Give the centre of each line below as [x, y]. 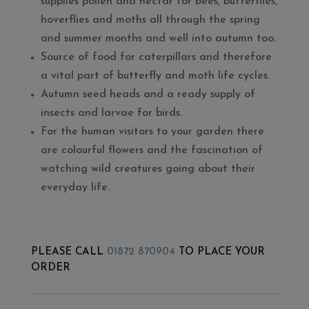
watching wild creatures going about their [148, 169]
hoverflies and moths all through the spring [150, 20]
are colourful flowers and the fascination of [151, 150]
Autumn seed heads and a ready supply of [148, 94]
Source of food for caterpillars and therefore [156, 57]
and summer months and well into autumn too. [158, 39]
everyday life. [75, 188]
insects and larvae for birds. [111, 113]
